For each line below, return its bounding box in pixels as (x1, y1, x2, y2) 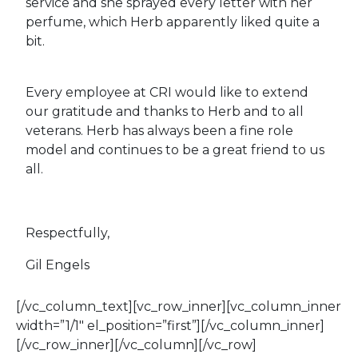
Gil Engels (26, 257, 89, 273)
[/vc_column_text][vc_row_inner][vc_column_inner (16, 299, 341, 315)
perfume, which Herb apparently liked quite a (26, 14, 320, 30)
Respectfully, (26, 225, 109, 241)
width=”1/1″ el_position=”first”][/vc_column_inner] (16, 318, 324, 334)
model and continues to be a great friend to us (26, 142, 324, 158)
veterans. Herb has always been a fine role (26, 123, 293, 139)
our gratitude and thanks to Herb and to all (26, 104, 304, 120)
